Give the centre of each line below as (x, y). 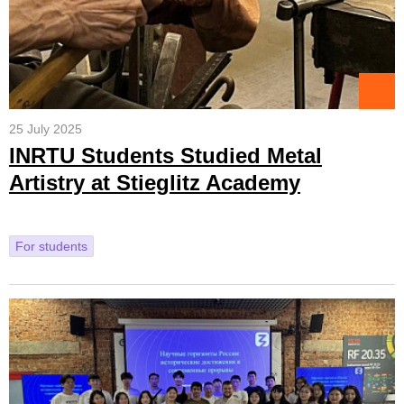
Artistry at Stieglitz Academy (155, 183)
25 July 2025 (46, 129)
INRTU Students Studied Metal (165, 156)
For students (51, 246)
